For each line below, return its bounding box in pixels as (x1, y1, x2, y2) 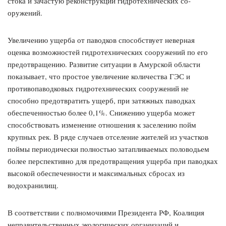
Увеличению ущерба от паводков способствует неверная (8, 35, 195, 45)
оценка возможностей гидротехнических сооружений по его (8, 47, 208, 58)
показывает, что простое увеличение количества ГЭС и (8, 71, 190, 82)
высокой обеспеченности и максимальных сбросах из (8, 168, 185, 179)
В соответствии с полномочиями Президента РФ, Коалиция (8, 207, 204, 218)
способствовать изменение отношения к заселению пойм (8, 120, 196, 130)
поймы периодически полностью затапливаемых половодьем (8, 144, 209, 154)
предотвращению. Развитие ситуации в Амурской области (8, 59, 200, 70)
